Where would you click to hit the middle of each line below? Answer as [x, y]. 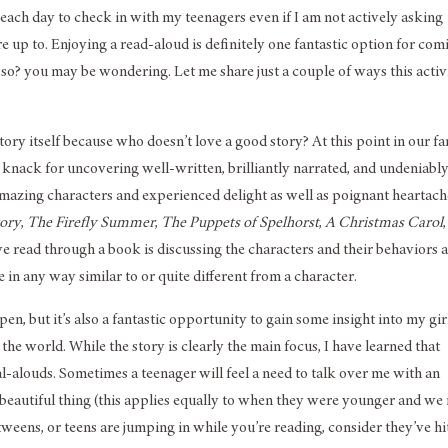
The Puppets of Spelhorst [240, 222]
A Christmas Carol [384, 222]
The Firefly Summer [91, 222]
